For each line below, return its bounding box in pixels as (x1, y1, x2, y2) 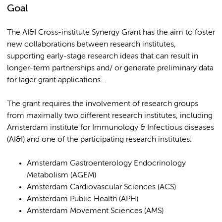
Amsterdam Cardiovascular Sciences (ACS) (27, 183, 176, 191)
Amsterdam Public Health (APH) (27, 195, 138, 203)
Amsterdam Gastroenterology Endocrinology (27, 160, 186, 167)
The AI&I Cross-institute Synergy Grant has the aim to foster (7, 29, 215, 37)
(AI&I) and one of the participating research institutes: (7, 136, 192, 144)
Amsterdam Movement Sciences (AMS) (27, 207, 164, 215)
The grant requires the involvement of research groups (7, 100, 198, 108)
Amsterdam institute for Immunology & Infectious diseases (7, 124, 214, 132)
